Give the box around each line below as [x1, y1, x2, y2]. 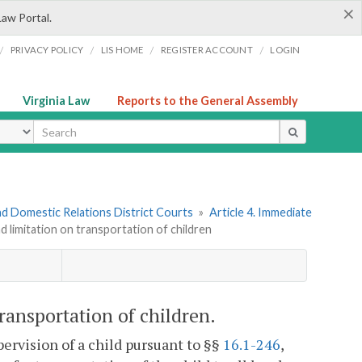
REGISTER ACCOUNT [160, 44, 253, 55]
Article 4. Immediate [208, 205, 312, 220]
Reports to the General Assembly [117, 94, 298, 107]
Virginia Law [23, 94, 90, 107]
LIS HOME [100, 44, 144, 55]
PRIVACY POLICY [10, 44, 84, 55]
